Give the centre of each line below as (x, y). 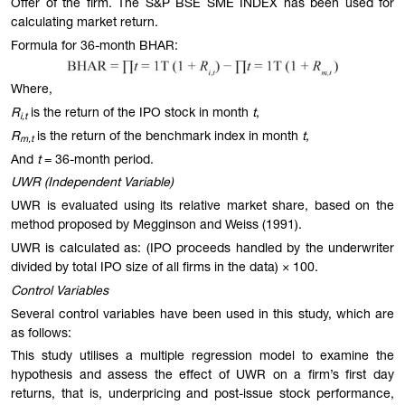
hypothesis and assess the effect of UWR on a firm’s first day (202, 377)
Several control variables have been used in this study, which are (202, 315)
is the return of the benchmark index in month (168, 137)
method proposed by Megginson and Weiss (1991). (156, 226)
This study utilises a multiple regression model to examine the (202, 358)
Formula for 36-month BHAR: (94, 47)
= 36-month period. (97, 160)
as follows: (41, 334)
